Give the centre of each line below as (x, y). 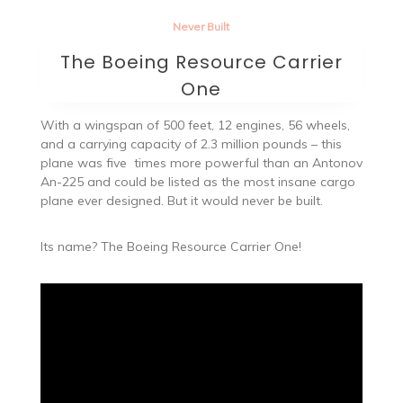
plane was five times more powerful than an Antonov (201, 162)
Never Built (201, 26)
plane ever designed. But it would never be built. (181, 200)
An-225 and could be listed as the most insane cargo (197, 181)
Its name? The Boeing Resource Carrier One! (170, 246)
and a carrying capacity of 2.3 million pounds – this (191, 143)
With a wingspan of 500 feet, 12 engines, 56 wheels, (195, 125)
